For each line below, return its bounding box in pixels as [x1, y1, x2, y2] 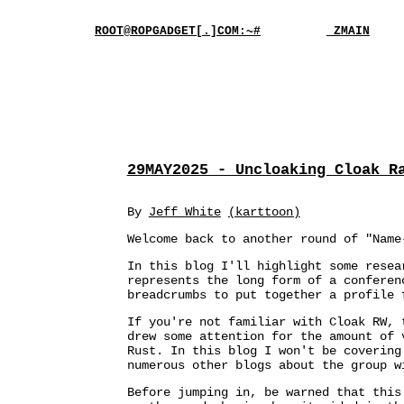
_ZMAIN [326, 24, 370, 38]
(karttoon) [227, 205, 300, 219]
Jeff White [148, 205, 221, 219]
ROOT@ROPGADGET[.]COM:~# [95, 24, 261, 38]
